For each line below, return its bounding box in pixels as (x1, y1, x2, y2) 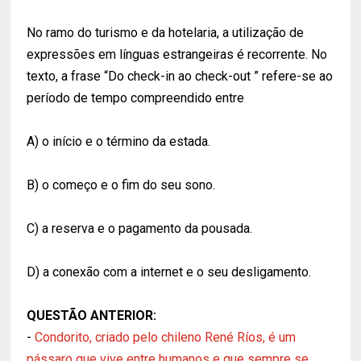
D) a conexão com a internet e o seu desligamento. (27, 264, 312, 280)
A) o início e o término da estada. (27, 134, 211, 150)
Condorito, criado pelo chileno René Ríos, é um (35, 330, 297, 346)
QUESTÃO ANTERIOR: (27, 308, 157, 324)
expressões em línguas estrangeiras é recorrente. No (27, 47, 328, 63)
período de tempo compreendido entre (27, 90, 245, 106)
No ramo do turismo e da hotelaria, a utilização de (27, 25, 305, 41)
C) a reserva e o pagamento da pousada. (27, 221, 253, 237)
